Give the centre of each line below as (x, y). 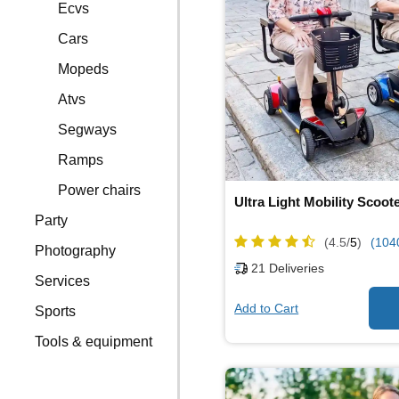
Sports (56, 311)
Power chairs (100, 190)
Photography (76, 251)
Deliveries (295, 269)
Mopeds (84, 69)
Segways (88, 130)
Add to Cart (267, 308)
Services (63, 281)
